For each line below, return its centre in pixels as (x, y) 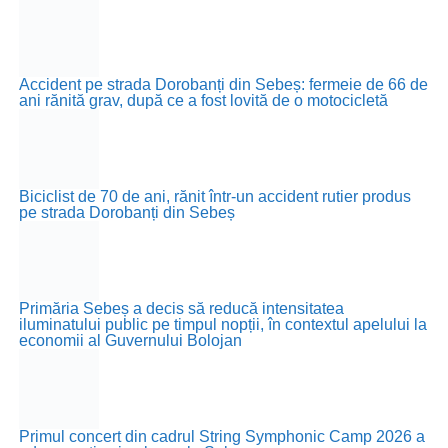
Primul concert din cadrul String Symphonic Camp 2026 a (221, 436)
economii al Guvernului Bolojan (130, 340)
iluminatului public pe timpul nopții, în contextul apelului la (222, 324)
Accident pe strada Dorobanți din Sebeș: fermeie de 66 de (223, 84)
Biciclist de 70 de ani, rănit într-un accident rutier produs (214, 196)
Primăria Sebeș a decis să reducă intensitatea (181, 308)
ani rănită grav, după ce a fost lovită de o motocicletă (203, 100)
